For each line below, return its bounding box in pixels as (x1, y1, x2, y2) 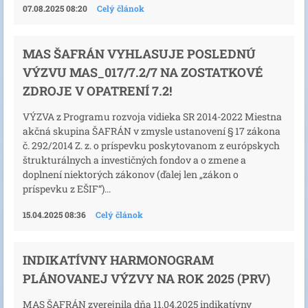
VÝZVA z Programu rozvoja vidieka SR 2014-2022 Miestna (23, 109, 282, 123)
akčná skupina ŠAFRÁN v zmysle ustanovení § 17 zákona (23, 124, 280, 137)
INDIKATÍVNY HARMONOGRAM (23, 252, 214, 269)
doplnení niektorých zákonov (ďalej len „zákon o (23, 167, 239, 181)
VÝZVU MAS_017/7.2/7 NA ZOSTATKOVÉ (23, 63, 263, 80)
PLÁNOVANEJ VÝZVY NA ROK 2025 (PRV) (23, 270, 270, 287)
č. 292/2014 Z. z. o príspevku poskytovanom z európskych (23, 138, 280, 152)
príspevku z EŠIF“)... (23, 181, 111, 195)
